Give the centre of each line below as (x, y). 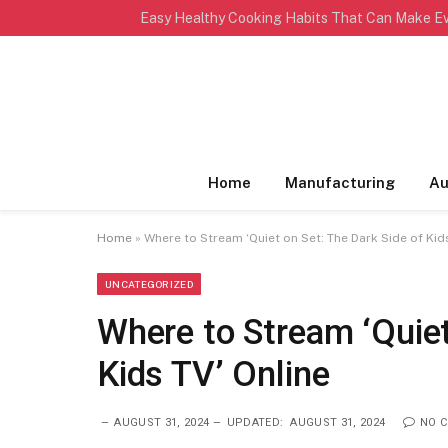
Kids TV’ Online (213, 374)
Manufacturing (339, 182)
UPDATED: (255, 422)
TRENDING (67, 17)
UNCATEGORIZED (149, 284)
